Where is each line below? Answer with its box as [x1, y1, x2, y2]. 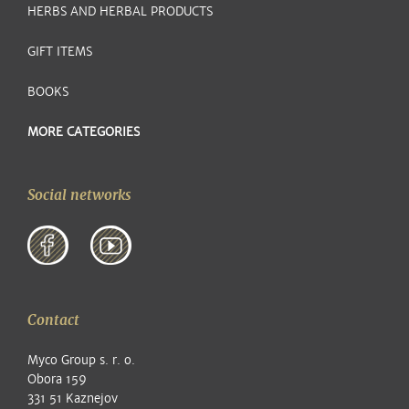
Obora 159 [27, 371, 87, 387]
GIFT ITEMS [27, 43, 92, 59]
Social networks [27, 185, 131, 204]
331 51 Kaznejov [27, 390, 118, 406]
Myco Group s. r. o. [27, 351, 135, 368]
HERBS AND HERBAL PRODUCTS [27, 3, 213, 19]
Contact [27, 310, 79, 330]
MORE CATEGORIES [27, 123, 140, 140]
